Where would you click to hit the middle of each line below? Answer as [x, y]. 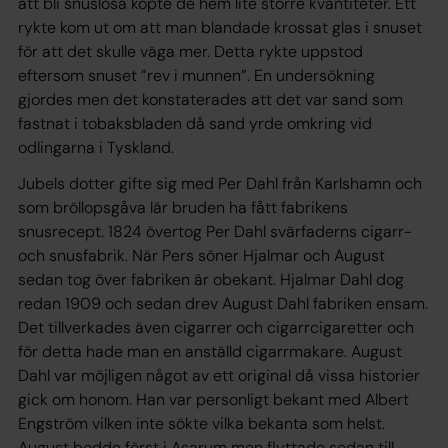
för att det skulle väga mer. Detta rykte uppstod [190, 51]
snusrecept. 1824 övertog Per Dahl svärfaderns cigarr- [215, 231]
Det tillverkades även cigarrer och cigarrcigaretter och [216, 327]
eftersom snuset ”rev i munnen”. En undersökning [196, 75]
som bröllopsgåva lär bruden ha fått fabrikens [183, 207]
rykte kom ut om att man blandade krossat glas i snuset [220, 27]
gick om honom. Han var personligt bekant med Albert [213, 399]
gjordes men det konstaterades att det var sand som [210, 99]
